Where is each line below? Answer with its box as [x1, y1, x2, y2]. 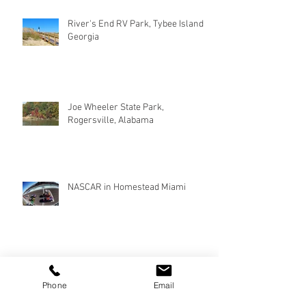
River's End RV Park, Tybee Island [68, 59, 204, 71]
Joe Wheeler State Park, [68, 142, 164, 154]
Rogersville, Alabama [68, 155, 154, 167]
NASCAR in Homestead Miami [68, 222, 186, 234]
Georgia [68, 72, 99, 84]
